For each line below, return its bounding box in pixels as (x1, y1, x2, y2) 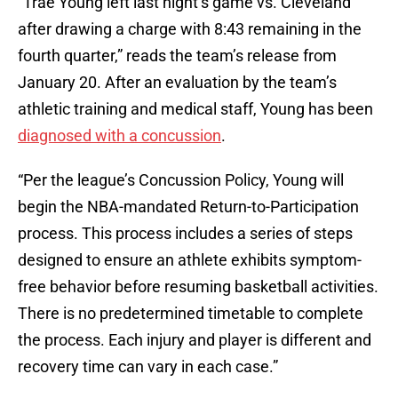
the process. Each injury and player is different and (18, 330, 371, 350)
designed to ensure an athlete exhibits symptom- (18, 251, 362, 270)
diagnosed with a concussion (18, 126, 221, 146)
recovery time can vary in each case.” (18, 357, 278, 377)
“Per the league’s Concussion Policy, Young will (18, 171, 344, 190)
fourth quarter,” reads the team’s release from (18, 46, 337, 66)
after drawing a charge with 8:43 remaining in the (18, 20, 362, 39)
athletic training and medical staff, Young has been (18, 99, 373, 119)
